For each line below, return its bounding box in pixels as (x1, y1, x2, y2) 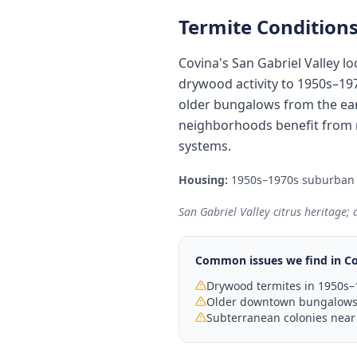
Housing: (178, 172, 228, 187)
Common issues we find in (195, 253, 344, 268)
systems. (178, 137, 231, 155)
